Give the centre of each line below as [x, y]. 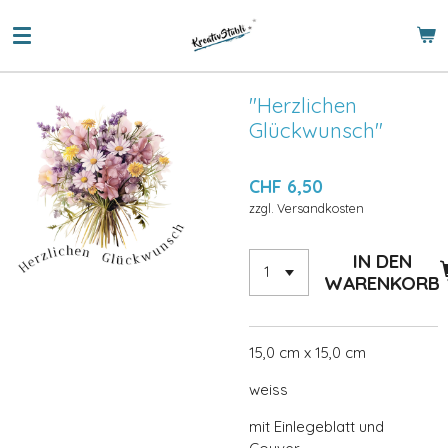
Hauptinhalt [49, 41]
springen [40, 63]
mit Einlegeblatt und [316, 426]
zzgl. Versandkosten [306, 208]
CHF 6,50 [286, 186]
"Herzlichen [303, 105]
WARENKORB [382, 283]
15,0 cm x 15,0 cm [307, 352]
